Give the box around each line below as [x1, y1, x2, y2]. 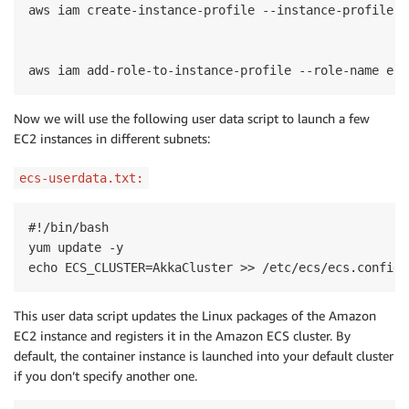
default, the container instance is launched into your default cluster [14, 348, 393, 363]
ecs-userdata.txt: [19, 171, 143, 185]
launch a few [294, 110, 370, 126]
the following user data [108, 110, 247, 126]
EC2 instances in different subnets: [14, 131, 210, 146]
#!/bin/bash [28, 220, 109, 235]
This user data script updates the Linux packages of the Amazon [14, 308, 376, 323]
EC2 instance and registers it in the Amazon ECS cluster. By [14, 328, 351, 343]
